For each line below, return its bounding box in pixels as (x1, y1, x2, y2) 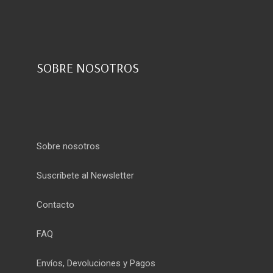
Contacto (37, 199, 74, 210)
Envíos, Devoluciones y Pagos (37, 257, 155, 269)
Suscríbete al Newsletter (37, 169, 134, 181)
